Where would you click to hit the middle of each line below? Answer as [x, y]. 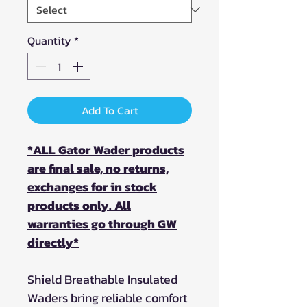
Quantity [49, 40]
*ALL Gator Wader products [106, 149]
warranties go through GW [102, 223]
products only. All [79, 205]
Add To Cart [110, 110]
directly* [53, 242]
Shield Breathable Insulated [102, 279]
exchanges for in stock [92, 186]
